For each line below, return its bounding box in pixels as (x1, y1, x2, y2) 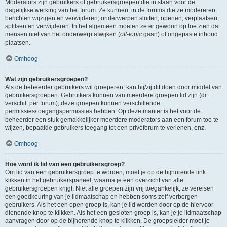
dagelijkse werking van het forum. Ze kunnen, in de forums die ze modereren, (5, 7, 217, 14)
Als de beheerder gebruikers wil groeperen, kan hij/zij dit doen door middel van (5, 84, 222, 91)
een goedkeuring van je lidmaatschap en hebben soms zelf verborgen (5, 193, 198, 200)
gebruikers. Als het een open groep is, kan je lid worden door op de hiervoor (5, 201, 213, 208)
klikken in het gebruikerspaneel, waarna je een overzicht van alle (5, 177, 183, 184)
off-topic (120, 31, 142, 38)
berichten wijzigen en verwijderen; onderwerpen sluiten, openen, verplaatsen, (5, 15, 219, 22)
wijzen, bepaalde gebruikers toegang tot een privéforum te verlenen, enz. (5, 124, 206, 131)
